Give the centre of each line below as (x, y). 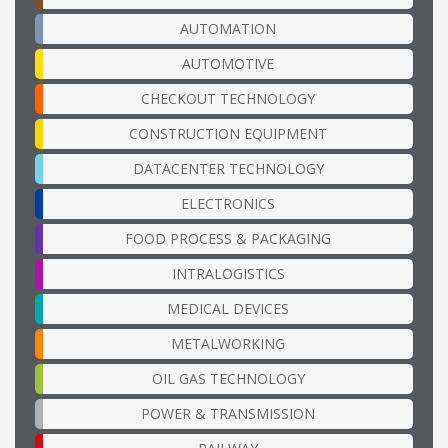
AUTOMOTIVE (228, 63)
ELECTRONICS (228, 203)
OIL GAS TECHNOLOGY (228, 378)
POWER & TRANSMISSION (228, 413)
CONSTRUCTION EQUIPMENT (228, 133)
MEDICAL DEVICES (228, 308)
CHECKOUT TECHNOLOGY (228, 98)
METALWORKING (228, 343)
